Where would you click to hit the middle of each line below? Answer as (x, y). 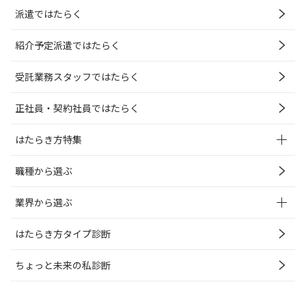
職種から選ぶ (44, 170)
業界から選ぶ (44, 202)
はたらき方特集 (48, 139)
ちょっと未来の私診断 (63, 265)
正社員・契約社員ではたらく (77, 108)
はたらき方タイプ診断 (63, 233)
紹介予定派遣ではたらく (68, 45)
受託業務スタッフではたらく (77, 76)
